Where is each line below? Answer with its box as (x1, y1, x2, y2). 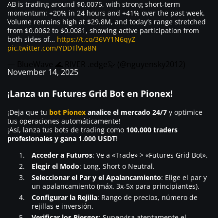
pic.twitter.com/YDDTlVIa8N (7, 43, 97, 53)
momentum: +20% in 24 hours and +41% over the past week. (7, 8, 205, 18)
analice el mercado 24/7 (86, 107, 167, 117)
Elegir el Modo (32, 161, 79, 171)
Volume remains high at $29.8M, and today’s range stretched (7, 17, 206, 26)
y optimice (167, 107, 202, 117)
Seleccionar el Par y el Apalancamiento (32, 172, 161, 182)
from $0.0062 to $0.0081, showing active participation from (7, 25, 199, 35)
